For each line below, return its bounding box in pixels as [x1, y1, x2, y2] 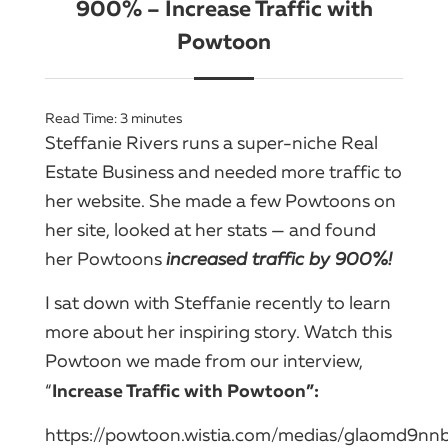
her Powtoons [45, 247, 166, 270]
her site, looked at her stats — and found [45, 218, 376, 241]
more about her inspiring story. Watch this [45, 320, 392, 343]
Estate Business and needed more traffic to [45, 160, 402, 183]
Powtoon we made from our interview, [45, 349, 363, 372]
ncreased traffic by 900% [170, 247, 388, 270]
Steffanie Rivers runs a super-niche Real [45, 131, 378, 154]
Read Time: [45, 109, 120, 127]
